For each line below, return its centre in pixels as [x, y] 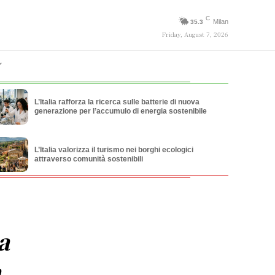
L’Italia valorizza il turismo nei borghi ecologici [114, 149]
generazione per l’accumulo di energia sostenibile [120, 111]
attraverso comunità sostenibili [88, 159]
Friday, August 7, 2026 [195, 34]
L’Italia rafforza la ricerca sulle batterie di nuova [117, 102]
